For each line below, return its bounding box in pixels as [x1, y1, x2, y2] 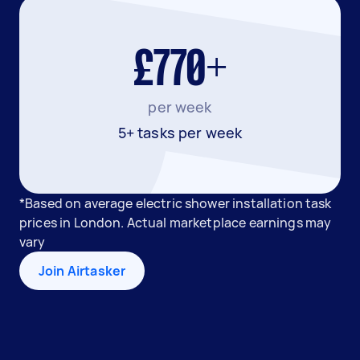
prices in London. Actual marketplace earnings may [19, 214, 332, 231]
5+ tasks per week [117, 123, 243, 142]
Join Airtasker [39, 262, 126, 280]
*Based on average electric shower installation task [19, 194, 332, 212]
